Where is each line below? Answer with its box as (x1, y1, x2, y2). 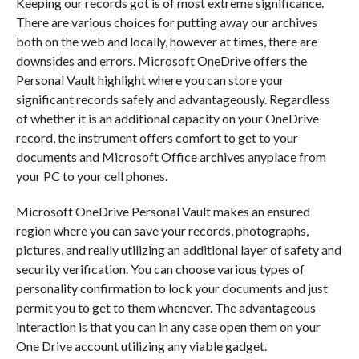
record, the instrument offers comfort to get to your (15, 130, 298, 145)
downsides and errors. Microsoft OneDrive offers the (15, 53, 307, 68)
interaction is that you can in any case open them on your (15, 319, 321, 334)
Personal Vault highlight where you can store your (15, 72, 284, 87)
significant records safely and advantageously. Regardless (15, 91, 330, 107)
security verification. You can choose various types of (15, 261, 305, 276)
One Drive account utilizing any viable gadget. (15, 338, 267, 353)
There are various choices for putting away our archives (15, 14, 317, 30)
